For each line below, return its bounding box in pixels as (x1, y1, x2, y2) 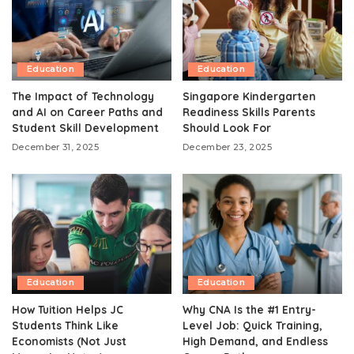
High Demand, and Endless (183, 333, 328, 348)
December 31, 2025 (12, 141, 99, 153)
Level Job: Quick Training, (183, 318, 322, 332)
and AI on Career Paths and (12, 105, 163, 119)
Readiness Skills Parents (183, 105, 315, 119)
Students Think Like (12, 318, 119, 332)
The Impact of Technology (12, 89, 154, 104)
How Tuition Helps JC (12, 302, 123, 316)
